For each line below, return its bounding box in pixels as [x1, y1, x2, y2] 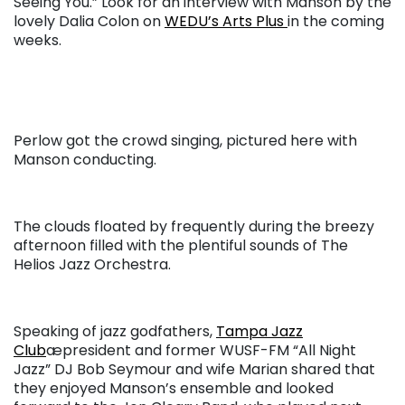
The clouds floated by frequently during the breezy [14, 216, 374, 238]
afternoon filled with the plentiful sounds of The [14, 235, 348, 257]
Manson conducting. [14, 149, 156, 171]
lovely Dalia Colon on [14, 11, 165, 33]
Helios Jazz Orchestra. [14, 254, 171, 276]
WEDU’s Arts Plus [165, 11, 287, 33]
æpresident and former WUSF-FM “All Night [46, 340, 356, 362]
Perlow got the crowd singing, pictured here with [14, 130, 357, 152]
